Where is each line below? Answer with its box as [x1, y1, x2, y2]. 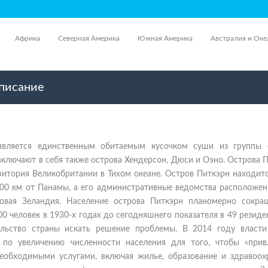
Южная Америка [138, 35, 193, 42]
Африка [15, 35, 40, 42]
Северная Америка [58, 35, 120, 42]
